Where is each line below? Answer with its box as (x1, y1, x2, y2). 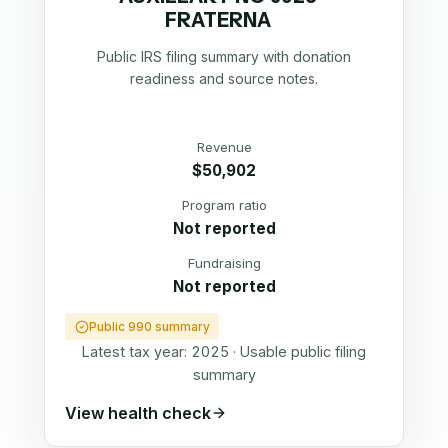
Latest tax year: (82, 343, 191, 361)
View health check (65, 402, 211, 423)
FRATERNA (165, 8, 272, 33)
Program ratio (181, 196, 267, 213)
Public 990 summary (88, 319, 210, 335)
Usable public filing (240, 343, 366, 361)
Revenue (196, 138, 252, 155)
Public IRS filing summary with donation (97, 48, 351, 66)
